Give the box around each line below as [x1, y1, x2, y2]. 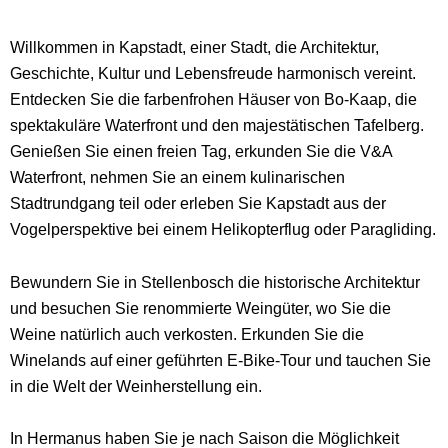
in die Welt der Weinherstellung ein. [10, 376, 262, 395]
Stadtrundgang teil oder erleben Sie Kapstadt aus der [10, 194, 386, 213]
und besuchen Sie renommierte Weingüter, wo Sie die [10, 298, 391, 317]
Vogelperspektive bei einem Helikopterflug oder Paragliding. [10, 220, 436, 239]
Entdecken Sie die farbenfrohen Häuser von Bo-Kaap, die [10, 90, 417, 109]
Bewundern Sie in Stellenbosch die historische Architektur [10, 272, 420, 291]
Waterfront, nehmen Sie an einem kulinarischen [10, 168, 345, 187]
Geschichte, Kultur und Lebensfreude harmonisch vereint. [10, 64, 416, 83]
